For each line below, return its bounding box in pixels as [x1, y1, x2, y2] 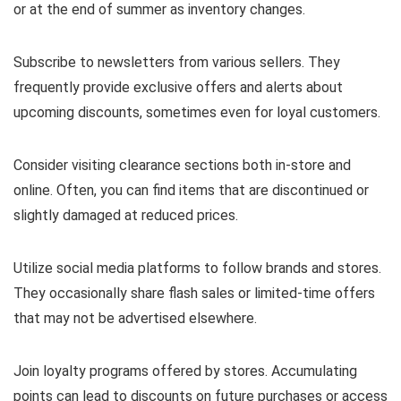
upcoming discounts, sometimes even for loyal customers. [13, 103, 380, 121]
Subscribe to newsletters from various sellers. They [13, 53, 340, 71]
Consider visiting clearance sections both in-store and [13, 156, 351, 174]
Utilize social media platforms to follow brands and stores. [13, 259, 381, 277]
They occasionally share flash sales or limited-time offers [13, 284, 375, 302]
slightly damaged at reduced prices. [13, 206, 238, 224]
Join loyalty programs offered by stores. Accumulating [13, 362, 357, 380]
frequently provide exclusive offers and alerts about [13, 78, 343, 96]
